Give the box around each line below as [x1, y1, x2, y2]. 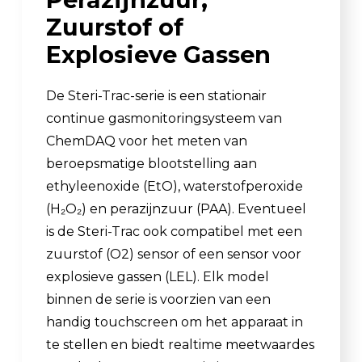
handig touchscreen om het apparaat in [46, 314, 303, 330]
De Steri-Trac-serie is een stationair [46, 88, 267, 104]
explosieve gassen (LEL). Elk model [46, 269, 269, 285]
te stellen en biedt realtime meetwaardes [46, 337, 314, 353]
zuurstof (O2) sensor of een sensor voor [46, 246, 301, 263]
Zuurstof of [46, 13, 183, 42]
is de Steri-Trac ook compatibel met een [46, 224, 302, 240]
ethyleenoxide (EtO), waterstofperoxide [46, 179, 303, 195]
